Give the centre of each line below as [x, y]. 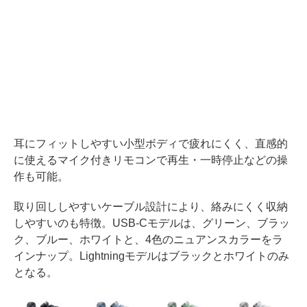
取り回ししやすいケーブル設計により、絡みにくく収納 [151, 206]
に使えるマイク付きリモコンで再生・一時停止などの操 [151, 160]
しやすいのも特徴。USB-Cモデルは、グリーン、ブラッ [152, 223]
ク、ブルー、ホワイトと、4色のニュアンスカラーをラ [148, 239]
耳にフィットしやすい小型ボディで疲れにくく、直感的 [151, 143]
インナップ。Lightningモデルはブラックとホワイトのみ [151, 256]
